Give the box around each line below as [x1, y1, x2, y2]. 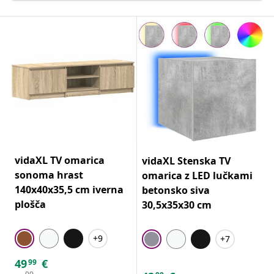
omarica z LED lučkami [142, 168, 253, 182]
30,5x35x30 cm [142, 198, 212, 212]
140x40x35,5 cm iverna [15, 182, 124, 196]
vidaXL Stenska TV [142, 154, 231, 168]
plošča [15, 197, 46, 211]
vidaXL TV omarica [15, 153, 105, 167]
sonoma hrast [15, 168, 83, 182]
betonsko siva [142, 183, 210, 197]
